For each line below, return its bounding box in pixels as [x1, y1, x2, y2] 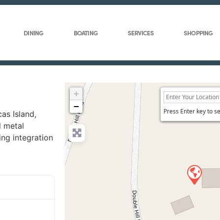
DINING [24, 28, 44, 37]
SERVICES [128, 28, 154, 37]
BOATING [73, 28, 98, 37]
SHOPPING [184, 28, 213, 37]
